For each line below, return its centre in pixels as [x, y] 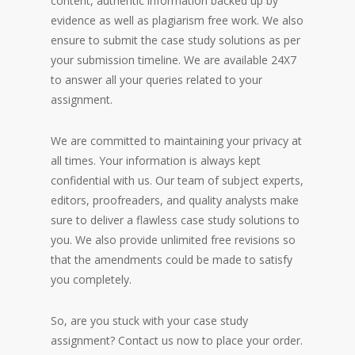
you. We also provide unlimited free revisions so [173, 239]
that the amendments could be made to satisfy [172, 259]
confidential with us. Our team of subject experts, [177, 180]
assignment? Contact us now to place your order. [177, 340]
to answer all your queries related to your [157, 79]
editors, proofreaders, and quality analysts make [175, 200]
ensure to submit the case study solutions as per [176, 40]
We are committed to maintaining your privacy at [176, 140]
